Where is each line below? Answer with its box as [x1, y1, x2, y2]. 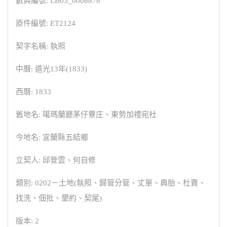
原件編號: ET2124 [16, 19, 75, 27]
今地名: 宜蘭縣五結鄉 [16, 133, 88, 141]
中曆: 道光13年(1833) [16, 65, 87, 73]
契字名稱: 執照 [16, 42, 65, 50]
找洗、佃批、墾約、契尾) [16, 194, 102, 202]
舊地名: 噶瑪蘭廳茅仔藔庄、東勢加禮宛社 [16, 110, 157, 119]
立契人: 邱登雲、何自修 [16, 156, 96, 164]
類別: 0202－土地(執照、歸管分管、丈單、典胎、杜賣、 [16, 179, 206, 187]
